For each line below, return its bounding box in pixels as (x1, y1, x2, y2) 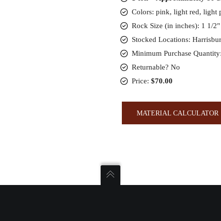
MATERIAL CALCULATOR (137, 109, 219, 117)
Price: (131, 77, 151, 85)
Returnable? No (131, 63, 180, 71)
